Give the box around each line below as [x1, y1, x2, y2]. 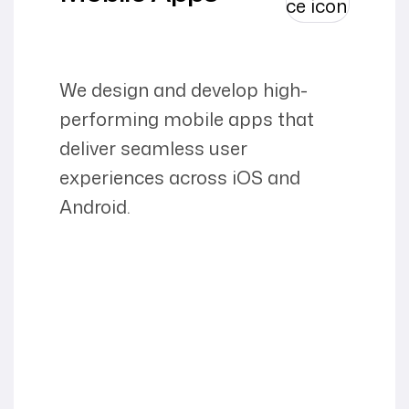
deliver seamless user [59, 134, 247, 161]
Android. [59, 193, 131, 219]
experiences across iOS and [59, 163, 300, 190]
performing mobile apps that [59, 105, 314, 131]
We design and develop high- [59, 76, 308, 102]
